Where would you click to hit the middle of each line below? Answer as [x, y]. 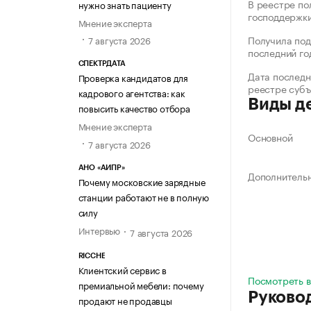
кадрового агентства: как [132, 93]
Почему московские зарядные [142, 181]
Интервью [99, 229]
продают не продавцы [125, 300]
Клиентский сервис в [122, 269]
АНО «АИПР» [101, 167]
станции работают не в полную [143, 196]
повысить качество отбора [134, 108]
